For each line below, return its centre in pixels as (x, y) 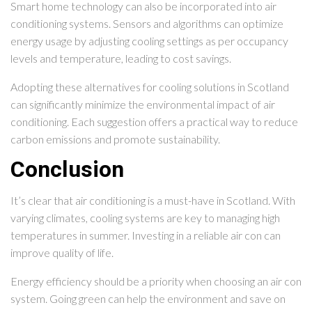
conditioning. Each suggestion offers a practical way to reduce (154, 122)
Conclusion (67, 170)
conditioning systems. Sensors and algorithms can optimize (147, 24)
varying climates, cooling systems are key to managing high (145, 218)
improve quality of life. (62, 253)
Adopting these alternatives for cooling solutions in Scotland (150, 87)
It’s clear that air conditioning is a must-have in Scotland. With (153, 201)
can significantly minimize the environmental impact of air (143, 104)
